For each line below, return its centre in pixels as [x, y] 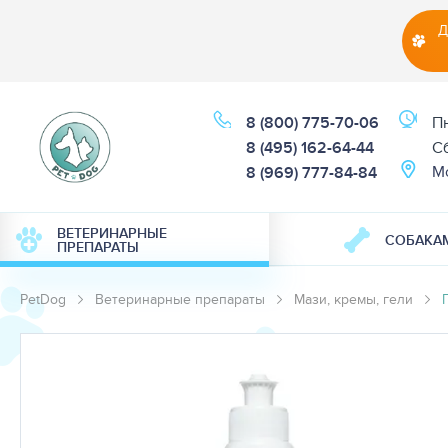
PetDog [43, 299]
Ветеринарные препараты [180, 299]
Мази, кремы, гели [353, 299]
